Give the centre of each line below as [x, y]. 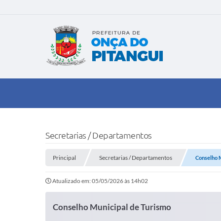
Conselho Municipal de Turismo [112, 207]
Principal [64, 158]
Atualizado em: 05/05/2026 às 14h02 [100, 181]
